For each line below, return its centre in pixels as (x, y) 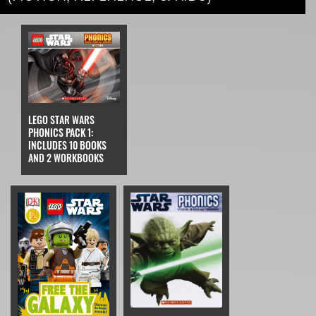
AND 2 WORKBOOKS (66, 158)
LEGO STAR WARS (61, 120)
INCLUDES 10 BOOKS (67, 145)
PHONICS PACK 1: (61, 133)
